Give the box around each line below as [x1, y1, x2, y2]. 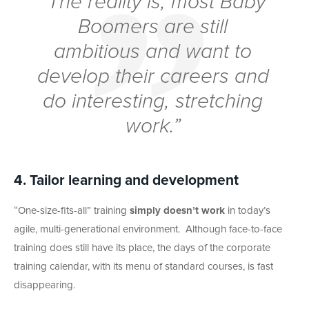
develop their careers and [37, 66, 269, 87]
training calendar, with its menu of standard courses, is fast [14, 261, 273, 272]
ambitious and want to [54, 41, 252, 62]
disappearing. [14, 279, 75, 290]
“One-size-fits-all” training [14, 205, 130, 216]
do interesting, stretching [43, 90, 263, 112]
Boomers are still [78, 16, 228, 37]
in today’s [225, 205, 270, 216]
